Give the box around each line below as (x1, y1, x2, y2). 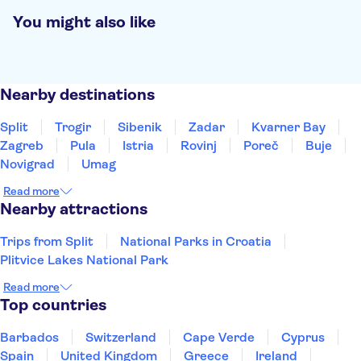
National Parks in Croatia (120, 234, 272, 249)
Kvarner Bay (251, 119, 326, 135)
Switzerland (85, 330, 156, 345)
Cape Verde (183, 330, 255, 345)
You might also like (13, 13, 156, 31)
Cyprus (281, 330, 325, 345)
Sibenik (118, 119, 162, 135)
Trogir (55, 119, 91, 135)
